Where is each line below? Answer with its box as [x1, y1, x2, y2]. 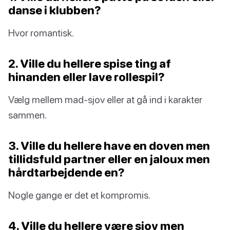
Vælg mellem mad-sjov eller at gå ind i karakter [8, 93, 202, 106]
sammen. [8, 109, 47, 121]
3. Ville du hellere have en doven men [8, 139, 210, 153]
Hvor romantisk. [8, 27, 74, 39]
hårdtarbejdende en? [8, 165, 125, 180]
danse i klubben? [8, 3, 101, 17]
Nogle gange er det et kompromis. [8, 189, 150, 201]
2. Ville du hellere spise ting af [8, 56, 171, 71]
